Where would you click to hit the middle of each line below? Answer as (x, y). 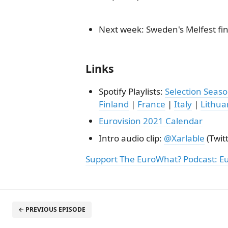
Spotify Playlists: (132, 91)
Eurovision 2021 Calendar (150, 121)
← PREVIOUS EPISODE (52, 209)
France (151, 104)
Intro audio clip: (131, 138)
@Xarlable (184, 138)
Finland (113, 104)
